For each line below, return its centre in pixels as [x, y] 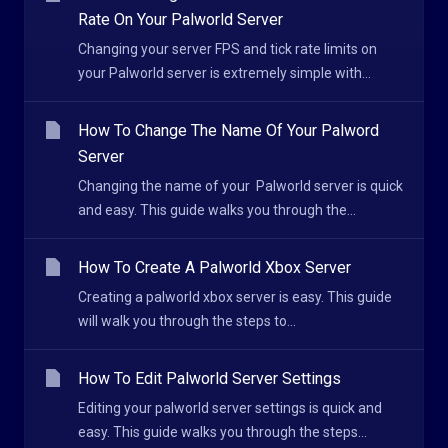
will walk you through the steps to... [187, 321]
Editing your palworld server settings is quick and [230, 408]
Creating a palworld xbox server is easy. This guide [235, 297]
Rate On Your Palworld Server [180, 19]
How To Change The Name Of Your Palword [228, 130]
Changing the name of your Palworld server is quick [240, 186]
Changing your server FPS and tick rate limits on [227, 49]
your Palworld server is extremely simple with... [224, 73]
